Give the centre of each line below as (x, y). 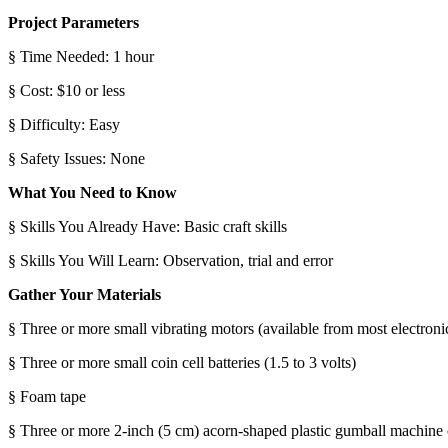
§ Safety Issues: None (76, 158)
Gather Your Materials (84, 294)
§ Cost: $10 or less (66, 90)
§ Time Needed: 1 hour (81, 56)
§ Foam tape (47, 396)
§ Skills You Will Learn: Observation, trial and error (170, 260)
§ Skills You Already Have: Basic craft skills (147, 226)
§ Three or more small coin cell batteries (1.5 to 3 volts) (182, 362)
